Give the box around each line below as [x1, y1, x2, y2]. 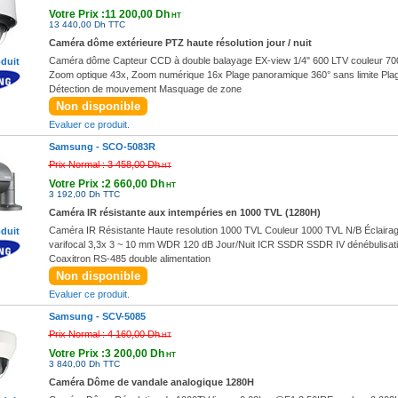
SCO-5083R [101, 141, 155, 152]
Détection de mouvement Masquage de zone [48, 84, 242, 94]
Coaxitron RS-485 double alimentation [48, 253, 211, 264]
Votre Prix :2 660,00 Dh [48, 178, 164, 190]
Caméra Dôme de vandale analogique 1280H [48, 377, 254, 387]
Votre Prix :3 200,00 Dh [48, 347, 164, 360]
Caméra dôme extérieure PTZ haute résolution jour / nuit [48, 37, 312, 48]
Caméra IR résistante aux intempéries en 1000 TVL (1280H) [48, 207, 321, 218]
